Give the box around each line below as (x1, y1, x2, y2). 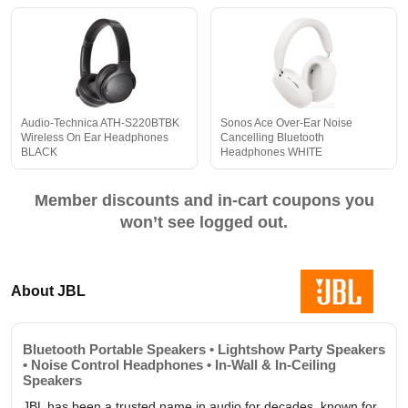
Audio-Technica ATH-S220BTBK (21, 116, 179, 129)
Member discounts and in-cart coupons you (34, 190, 374, 209)
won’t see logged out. (120, 212, 288, 231)
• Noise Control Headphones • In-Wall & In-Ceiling (23, 356, 336, 372)
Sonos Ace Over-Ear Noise (220, 116, 352, 129)
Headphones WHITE (220, 145, 322, 158)
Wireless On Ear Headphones (21, 130, 168, 144)
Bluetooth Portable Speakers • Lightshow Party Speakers (23, 341, 385, 357)
